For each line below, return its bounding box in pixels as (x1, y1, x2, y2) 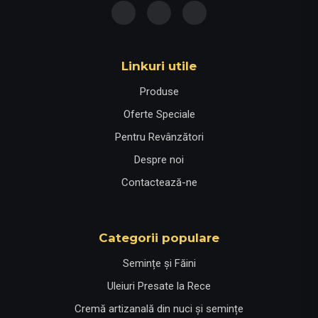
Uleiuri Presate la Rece (107, 279, 211, 292)
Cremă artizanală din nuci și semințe (75, 302, 243, 315)
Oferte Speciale (123, 107, 195, 121)
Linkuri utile (121, 58, 197, 73)
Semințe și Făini (122, 256, 196, 270)
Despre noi (134, 153, 184, 166)
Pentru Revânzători (114, 130, 204, 143)
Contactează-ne (121, 175, 197, 189)
